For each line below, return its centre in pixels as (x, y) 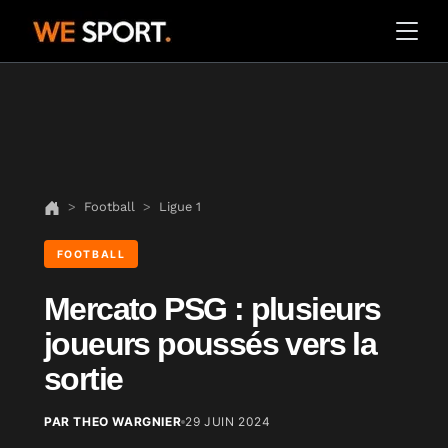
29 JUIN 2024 (228, 421)
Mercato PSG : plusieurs (212, 309)
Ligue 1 (180, 207)
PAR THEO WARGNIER (113, 421)
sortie (83, 379)
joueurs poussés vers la (210, 344)
